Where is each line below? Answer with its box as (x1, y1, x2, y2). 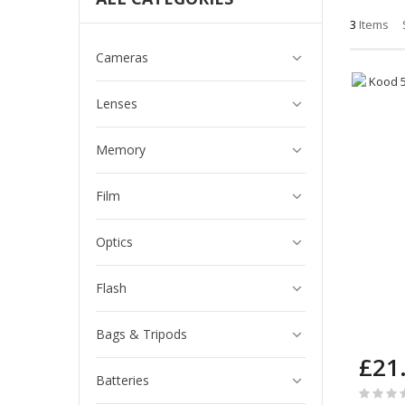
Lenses (96, 95, 137, 113)
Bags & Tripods (96, 325, 187, 344)
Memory (96, 141, 146, 159)
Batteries (96, 372, 149, 390)
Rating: (358, 380, 402, 397)
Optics (96, 233, 133, 251)
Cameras (96, 49, 148, 67)
